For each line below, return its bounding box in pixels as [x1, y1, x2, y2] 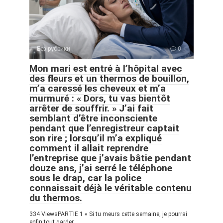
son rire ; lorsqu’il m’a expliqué [29, 132, 162, 144]
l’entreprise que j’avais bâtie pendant [29, 152, 191, 164]
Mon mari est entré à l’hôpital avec [29, 62, 182, 74]
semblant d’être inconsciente [29, 112, 157, 124]
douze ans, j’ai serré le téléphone [29, 162, 172, 174]
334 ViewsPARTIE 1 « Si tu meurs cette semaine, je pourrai [29, 210, 187, 218]
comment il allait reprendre [29, 142, 148, 154]
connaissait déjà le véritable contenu [29, 182, 192, 194]
